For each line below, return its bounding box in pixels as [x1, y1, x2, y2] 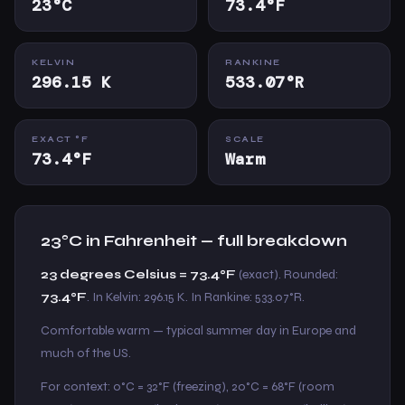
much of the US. [41, 345, 131, 361]
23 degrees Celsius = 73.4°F [41, 267, 236, 282]
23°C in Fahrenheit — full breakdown [41, 231, 347, 250]
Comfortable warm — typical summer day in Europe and [41, 323, 356, 338]
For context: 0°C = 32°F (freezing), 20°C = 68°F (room [41, 379, 334, 394]
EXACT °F [32, 135, 89, 144]
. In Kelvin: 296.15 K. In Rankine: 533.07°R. [87, 289, 305, 305]
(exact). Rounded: [236, 267, 338, 282]
